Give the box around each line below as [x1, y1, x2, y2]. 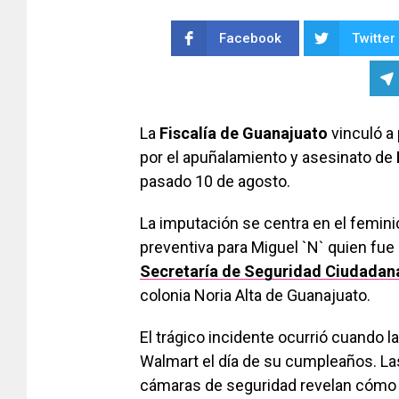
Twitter [351, 30, 395, 46]
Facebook [218, 30, 281, 46]
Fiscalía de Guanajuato [159, 124, 328, 143]
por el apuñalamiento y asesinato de [140, 148, 396, 167]
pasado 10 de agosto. [140, 172, 290, 191]
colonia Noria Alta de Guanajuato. [140, 286, 370, 305]
